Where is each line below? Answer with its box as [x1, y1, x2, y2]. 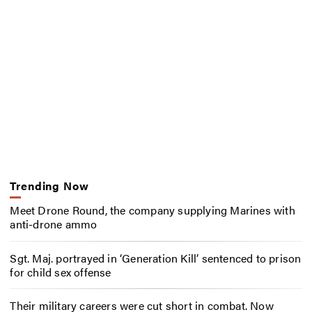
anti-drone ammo [10, 215, 97, 232]
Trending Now [10, 178, 89, 194]
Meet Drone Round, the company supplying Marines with [10, 201, 295, 218]
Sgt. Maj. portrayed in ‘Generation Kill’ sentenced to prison [10, 249, 302, 266]
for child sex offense [10, 263, 111, 280]
